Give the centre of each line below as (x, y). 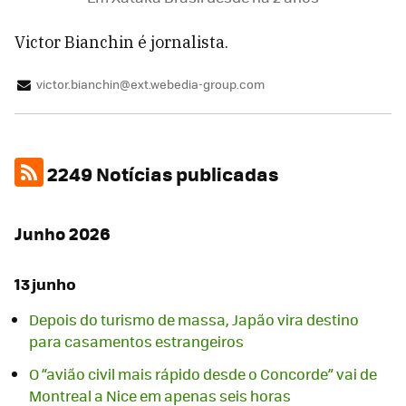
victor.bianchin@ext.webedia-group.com (150, 84)
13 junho (45, 284)
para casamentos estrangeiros (136, 341)
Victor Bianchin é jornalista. (121, 42)
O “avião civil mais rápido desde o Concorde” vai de (203, 373)
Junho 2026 (63, 234)
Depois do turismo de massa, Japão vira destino (194, 319)
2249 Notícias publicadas (161, 173)
